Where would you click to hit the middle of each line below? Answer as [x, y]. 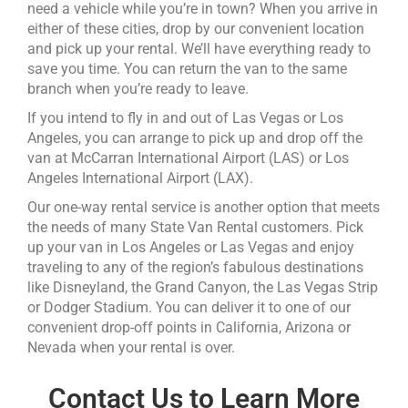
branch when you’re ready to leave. [138, 89]
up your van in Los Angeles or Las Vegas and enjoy [191, 247]
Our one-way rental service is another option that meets [204, 207]
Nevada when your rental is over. [131, 347]
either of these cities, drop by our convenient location [196, 29]
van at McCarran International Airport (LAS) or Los [188, 158]
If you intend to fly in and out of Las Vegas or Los [185, 118]
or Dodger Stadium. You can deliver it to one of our [189, 307]
